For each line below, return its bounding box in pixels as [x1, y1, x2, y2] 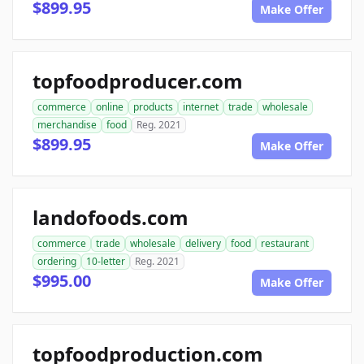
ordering [37, 254, 76, 268]
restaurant [261, 236, 309, 250]
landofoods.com [32, 204, 188, 231]
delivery [185, 236, 221, 250]
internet [183, 100, 219, 114]
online [96, 100, 123, 114]
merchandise [37, 118, 97, 132]
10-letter [86, 254, 125, 268]
